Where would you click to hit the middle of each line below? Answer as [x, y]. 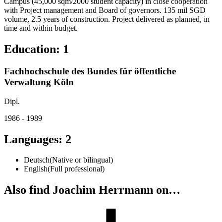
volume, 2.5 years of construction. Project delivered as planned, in [107, 19]
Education [30, 49]
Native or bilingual [81, 160]
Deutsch [37, 160]
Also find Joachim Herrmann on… [92, 190]
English [36, 169]
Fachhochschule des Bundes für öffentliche [90, 71]
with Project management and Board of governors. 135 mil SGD [105, 10]
